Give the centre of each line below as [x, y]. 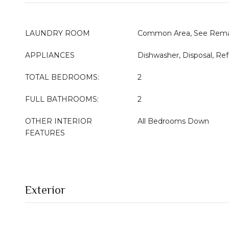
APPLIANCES [50, 55]
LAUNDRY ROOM [58, 33]
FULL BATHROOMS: [62, 99]
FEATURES [45, 133]
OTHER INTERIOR [59, 121]
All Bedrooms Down [173, 121]
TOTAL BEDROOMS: [62, 77]
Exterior [45, 190]
